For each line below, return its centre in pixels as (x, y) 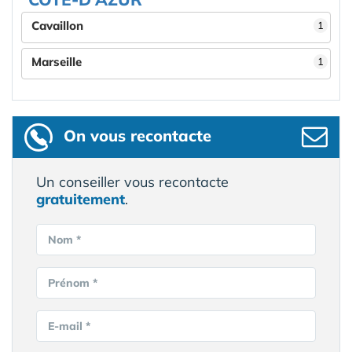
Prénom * (73, 283)
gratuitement (81, 199)
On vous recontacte (137, 136)
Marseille (57, 62)
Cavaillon (57, 26)
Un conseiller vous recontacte (132, 182)
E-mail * (69, 326)
